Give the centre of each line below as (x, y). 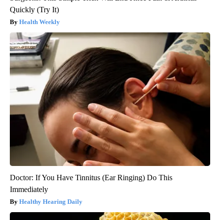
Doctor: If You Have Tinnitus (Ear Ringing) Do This (91, 178)
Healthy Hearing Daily (51, 202)
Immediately (29, 190)
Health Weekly (40, 22)
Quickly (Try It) (34, 10)
